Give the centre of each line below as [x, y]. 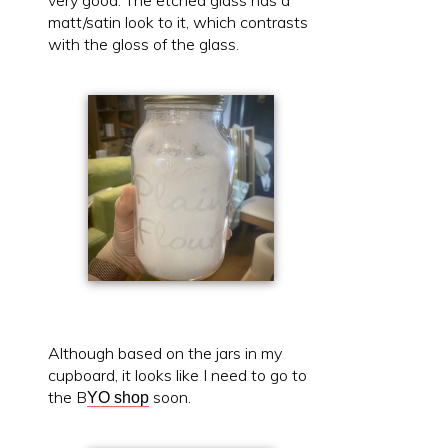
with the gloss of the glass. [143, 44]
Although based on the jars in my [165, 353]
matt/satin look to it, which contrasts [178, 22]
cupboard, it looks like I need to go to [177, 375]
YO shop [118, 398]
